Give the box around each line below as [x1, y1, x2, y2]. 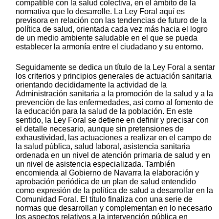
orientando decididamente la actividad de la [16, 81, 167, 89]
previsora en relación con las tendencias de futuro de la [16, 16, 207, 25]
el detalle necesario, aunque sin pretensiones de [16, 125, 184, 133]
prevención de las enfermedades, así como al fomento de [16, 98, 213, 107]
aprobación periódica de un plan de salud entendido [16, 177, 196, 186]
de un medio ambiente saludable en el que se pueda [16, 34, 197, 43]
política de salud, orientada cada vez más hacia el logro [16, 25, 208, 34]
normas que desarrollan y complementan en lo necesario [16, 204, 212, 213]
